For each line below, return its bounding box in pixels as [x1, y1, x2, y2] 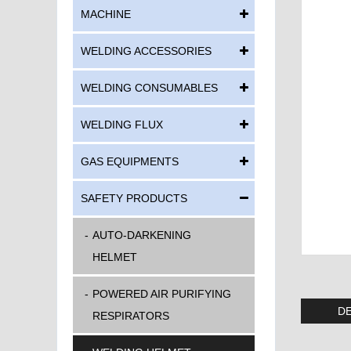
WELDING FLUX [81, 118, 163, 131]
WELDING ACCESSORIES [81, 45, 212, 57]
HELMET [92, 251, 137, 263]
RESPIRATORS [92, 309, 169, 322]
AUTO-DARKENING [92, 229, 191, 241]
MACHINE [81, 8, 131, 20]
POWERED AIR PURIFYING [92, 288, 231, 300]
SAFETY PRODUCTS [81, 192, 187, 204]
